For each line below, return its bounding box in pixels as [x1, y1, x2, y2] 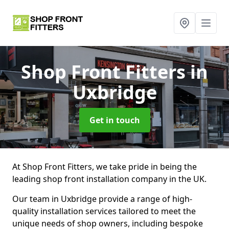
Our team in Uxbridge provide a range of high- [12, 193, 192, 204]
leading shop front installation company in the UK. [12, 173, 207, 185]
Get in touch [89, 114, 140, 126]
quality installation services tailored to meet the [12, 205, 196, 217]
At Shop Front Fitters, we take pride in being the [12, 161, 197, 172]
